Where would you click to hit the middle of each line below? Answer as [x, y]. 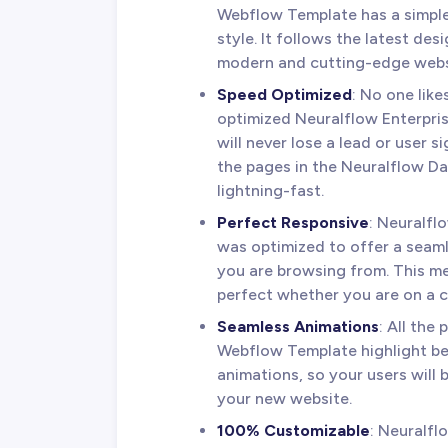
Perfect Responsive [293, 222]
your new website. [284, 398]
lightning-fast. [270, 190]
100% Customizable [293, 430]
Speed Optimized [284, 94]
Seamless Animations [298, 326]
